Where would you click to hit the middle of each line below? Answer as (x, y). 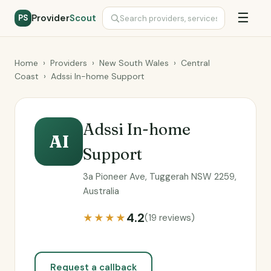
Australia (101, 191)
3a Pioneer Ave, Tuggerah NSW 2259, (160, 177)
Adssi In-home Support (98, 76)
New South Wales (134, 63)
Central (195, 63)
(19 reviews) (170, 218)
